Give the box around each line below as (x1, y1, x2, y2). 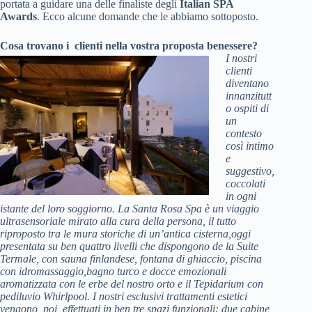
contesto (226, 127, 262, 139)
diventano (226, 77, 269, 89)
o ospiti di (226, 102, 269, 114)
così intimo (226, 140, 274, 152)
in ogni (226, 190, 256, 202)
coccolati (226, 178, 265, 189)
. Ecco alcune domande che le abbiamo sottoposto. (37, 10, 258, 22)
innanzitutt (226, 90, 272, 102)
